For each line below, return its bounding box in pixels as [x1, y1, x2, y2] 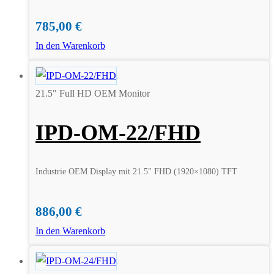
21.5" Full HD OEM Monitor [35, 87, 150, 98]
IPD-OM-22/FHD [35, 120, 201, 146]
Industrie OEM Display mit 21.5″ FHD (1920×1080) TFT [35, 167, 237, 177]
